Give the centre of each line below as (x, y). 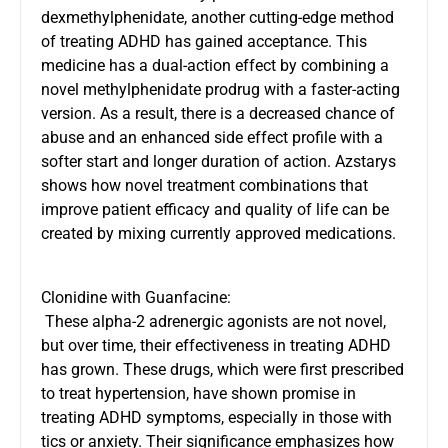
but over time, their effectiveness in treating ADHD (216, 345)
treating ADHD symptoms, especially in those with (216, 417)
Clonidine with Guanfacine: (136, 297)
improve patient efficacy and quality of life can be (215, 209)
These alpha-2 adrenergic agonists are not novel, (213, 321)
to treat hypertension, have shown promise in (198, 393)
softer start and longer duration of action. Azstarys (218, 161)
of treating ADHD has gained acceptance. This (204, 41)
